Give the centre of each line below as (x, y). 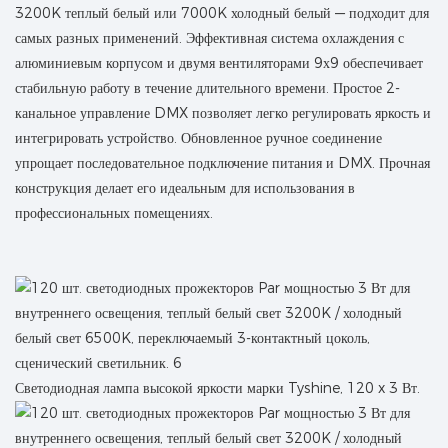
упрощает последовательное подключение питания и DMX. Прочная (222, 162)
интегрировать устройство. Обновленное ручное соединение (198, 137)
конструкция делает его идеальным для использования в (185, 187)
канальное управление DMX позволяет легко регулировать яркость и (223, 112)
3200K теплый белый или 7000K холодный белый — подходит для (222, 12)
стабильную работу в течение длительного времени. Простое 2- (207, 87)
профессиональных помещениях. (114, 212)
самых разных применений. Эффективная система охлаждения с (209, 37)
